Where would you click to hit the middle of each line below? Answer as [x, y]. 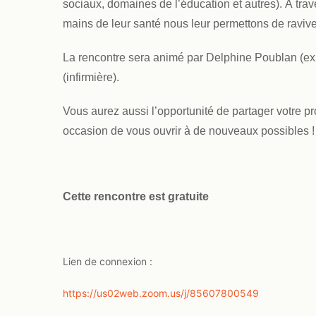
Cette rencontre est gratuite [136, 196]
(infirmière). [91, 77]
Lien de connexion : [108, 261]
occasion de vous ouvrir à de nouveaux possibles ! [189, 130]
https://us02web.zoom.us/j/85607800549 [161, 293]
